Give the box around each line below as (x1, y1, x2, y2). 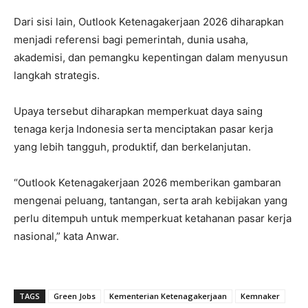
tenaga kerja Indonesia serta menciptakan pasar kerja (14, 122, 273, 135)
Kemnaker (241, 290, 280, 301)
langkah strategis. (14, 68, 100, 82)
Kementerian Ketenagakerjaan (109, 290, 227, 301)
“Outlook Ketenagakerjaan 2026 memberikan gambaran (14, 175, 281, 189)
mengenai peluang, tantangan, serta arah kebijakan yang (14, 193, 287, 207)
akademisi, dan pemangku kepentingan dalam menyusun (14, 50, 288, 64)
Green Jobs (54, 290, 96, 301)
